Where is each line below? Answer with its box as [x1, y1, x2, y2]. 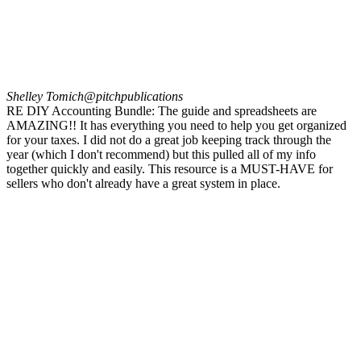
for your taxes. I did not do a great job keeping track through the [6, 133, 331, 147]
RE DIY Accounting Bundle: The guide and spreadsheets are [6, 104, 317, 118]
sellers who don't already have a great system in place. [6, 176, 280, 191]
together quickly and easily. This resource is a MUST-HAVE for [6, 162, 333, 176]
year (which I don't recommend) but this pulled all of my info [6, 147, 316, 162]
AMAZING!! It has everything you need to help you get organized [6, 118, 346, 133]
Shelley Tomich [6, 89, 84, 104]
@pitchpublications [84, 89, 183, 104]
